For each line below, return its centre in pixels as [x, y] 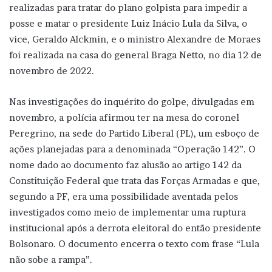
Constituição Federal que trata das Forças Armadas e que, [134, 180]
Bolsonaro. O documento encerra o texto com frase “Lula [134, 243]
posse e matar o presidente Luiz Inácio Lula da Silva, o [128, 23]
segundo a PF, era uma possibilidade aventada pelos [124, 196]
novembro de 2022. [52, 70]
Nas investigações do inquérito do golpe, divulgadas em [132, 101]
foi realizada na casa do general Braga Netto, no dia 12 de [135, 55]
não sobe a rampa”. [51, 259]
